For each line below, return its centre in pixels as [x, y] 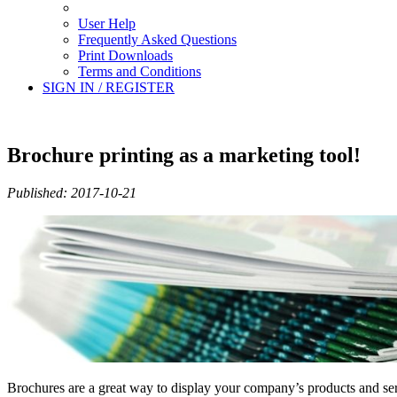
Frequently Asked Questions [157, 39]
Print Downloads [125, 55]
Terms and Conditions [140, 71]
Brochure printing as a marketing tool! [184, 155]
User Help [107, 23]
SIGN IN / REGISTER [109, 87]
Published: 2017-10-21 [72, 192]
